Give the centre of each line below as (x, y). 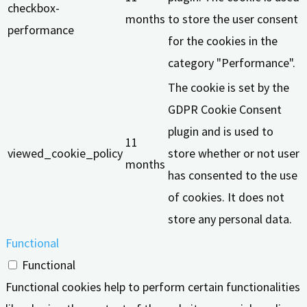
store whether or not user (234, 153)
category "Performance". (232, 63)
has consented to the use (233, 175)
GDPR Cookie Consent (225, 110)
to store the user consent (233, 19)
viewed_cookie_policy (65, 153)
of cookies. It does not (226, 197)
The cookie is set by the (229, 88)
